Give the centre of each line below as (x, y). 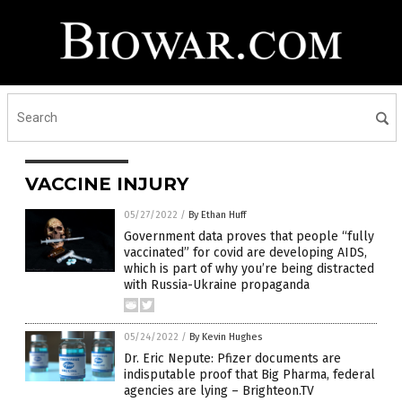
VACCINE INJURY (107, 184)
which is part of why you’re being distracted (249, 269)
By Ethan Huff (217, 215)
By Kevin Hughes (226, 337)
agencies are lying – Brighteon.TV (219, 391)
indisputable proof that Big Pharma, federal (249, 375)
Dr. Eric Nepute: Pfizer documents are (232, 358)
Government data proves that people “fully (249, 236)
